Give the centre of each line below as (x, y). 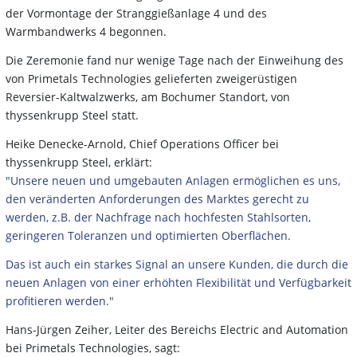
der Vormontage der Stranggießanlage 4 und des (136, 13)
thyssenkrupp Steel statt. (72, 115)
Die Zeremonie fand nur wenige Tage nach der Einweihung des (175, 60)
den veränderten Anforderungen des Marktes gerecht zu (157, 198)
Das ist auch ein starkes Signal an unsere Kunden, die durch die (177, 264)
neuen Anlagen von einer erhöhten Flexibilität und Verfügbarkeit (178, 282)
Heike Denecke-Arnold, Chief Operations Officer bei (142, 143)
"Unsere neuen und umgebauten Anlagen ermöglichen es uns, (173, 180)
